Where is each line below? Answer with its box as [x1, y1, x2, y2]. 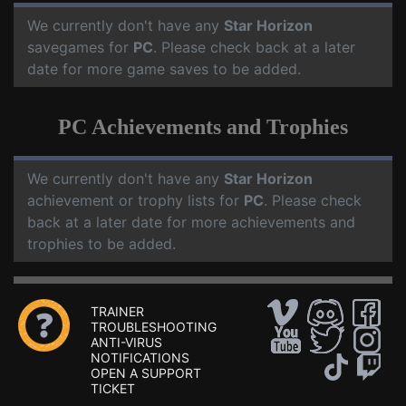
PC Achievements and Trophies [58, 115, 348, 140]
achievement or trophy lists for [27, 191, 244, 210]
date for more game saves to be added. [27, 60, 301, 79]
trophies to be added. [27, 235, 176, 254]
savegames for [27, 38, 133, 57]
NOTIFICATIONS [91, 350, 189, 366]
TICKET [91, 381, 135, 397]
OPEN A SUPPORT [91, 365, 201, 382]
